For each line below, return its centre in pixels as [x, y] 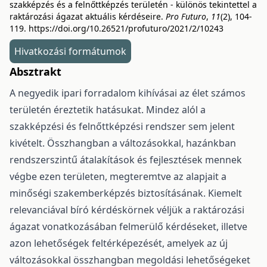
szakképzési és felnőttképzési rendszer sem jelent [122, 126]
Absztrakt [35, 72]
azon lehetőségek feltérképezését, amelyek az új [119, 243]
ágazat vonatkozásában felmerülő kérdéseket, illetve [128, 226]
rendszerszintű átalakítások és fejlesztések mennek [126, 160]
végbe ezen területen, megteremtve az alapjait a [118, 176]
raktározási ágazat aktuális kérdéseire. [88, 16]
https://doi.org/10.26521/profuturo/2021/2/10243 [126, 28]
